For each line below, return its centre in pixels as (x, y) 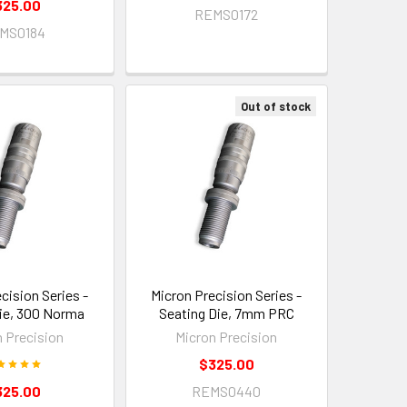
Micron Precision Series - (227, 294)
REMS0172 (227, 14)
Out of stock (275, 106)
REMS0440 (227, 391)
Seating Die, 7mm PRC (226, 313)
